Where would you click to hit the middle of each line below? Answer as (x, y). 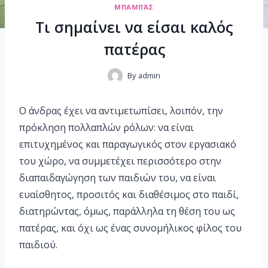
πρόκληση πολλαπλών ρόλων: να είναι (106, 128)
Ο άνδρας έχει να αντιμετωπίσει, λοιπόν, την (121, 111)
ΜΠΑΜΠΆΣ (134, 7)
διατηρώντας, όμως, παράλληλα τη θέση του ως (127, 211)
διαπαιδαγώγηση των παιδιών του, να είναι (118, 178)
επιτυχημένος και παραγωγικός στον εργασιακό (128, 144)
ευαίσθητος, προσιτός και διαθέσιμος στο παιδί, (129, 195)
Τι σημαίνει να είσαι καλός (134, 27)
